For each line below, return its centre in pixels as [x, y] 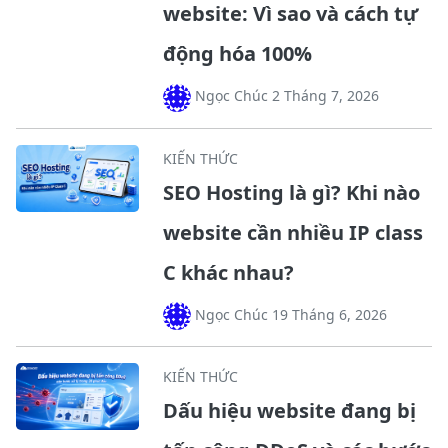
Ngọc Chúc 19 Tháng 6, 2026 [288, 314]
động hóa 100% [237, 54]
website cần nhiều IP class [292, 232]
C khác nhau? [228, 272]
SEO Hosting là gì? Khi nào [291, 192]
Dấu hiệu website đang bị [289, 410]
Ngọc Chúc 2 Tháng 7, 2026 [284, 96]
